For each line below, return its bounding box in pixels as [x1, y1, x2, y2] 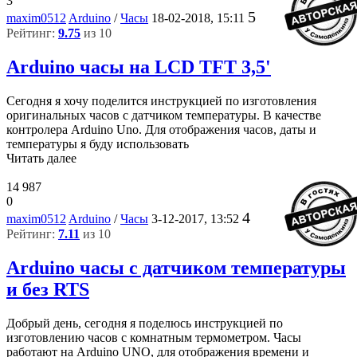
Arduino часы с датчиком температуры [6, 257, 346, 279]
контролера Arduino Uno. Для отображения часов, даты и [6, 123, 316, 137]
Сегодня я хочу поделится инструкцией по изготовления [6, 94, 316, 108]
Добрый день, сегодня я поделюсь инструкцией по [6, 316, 283, 330]
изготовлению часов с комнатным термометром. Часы [6, 330, 301, 344]
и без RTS [6, 279, 89, 300]
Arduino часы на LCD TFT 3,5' [6, 57, 271, 78]
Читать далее [6, 151, 76, 166]
